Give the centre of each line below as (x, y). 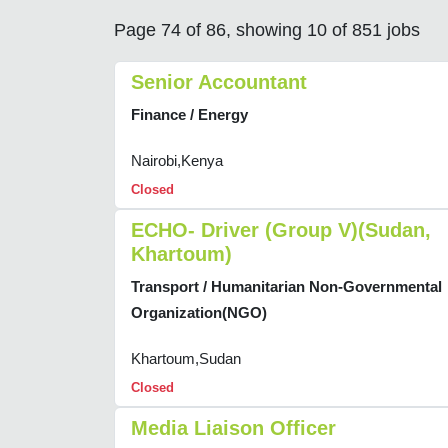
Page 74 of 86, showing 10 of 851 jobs (267, 30)
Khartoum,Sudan (186, 359)
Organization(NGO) (199, 313)
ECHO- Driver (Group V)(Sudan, (281, 230)
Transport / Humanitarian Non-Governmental (286, 287)
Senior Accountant (219, 82)
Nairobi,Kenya (177, 161)
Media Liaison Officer (233, 428)
